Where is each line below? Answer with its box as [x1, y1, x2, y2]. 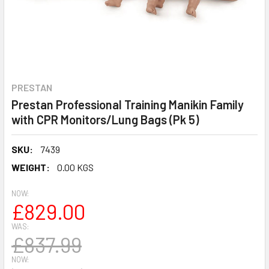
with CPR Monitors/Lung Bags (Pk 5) [11, 112, 199, 127]
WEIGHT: [11, 162, 50, 173]
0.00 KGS [57, 162, 94, 173]
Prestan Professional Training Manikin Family [11, 97, 244, 112]
